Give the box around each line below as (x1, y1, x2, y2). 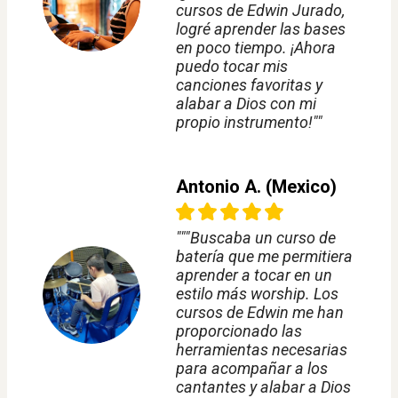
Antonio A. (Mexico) (176, 176, 337, 198)
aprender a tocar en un (176, 266, 332, 285)
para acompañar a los (176, 359, 328, 378)
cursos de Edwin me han (176, 303, 344, 322)
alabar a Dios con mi (176, 94, 316, 114)
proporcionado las (176, 322, 302, 341)
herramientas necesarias (176, 340, 347, 360)
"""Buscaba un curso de (176, 228, 336, 248)
